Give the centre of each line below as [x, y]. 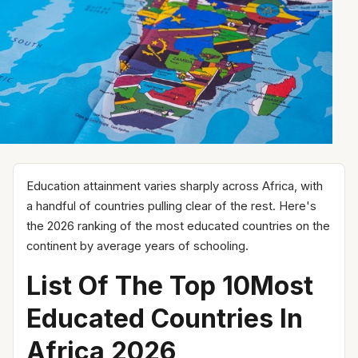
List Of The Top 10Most [170, 285]
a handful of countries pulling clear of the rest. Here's [171, 206]
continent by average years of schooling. [137, 246]
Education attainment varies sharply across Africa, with [175, 186]
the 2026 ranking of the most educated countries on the [178, 226]
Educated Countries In [165, 318]
